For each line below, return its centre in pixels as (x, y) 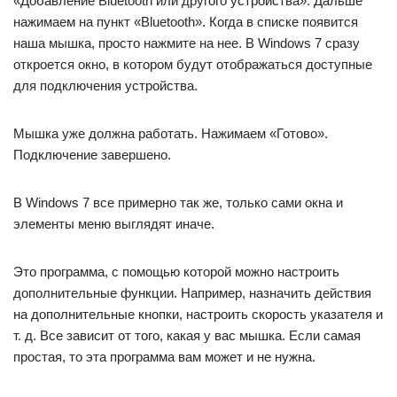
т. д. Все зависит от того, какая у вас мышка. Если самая (187, 336)
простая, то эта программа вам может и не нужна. (164, 357)
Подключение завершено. (92, 155)
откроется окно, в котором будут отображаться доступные (193, 65)
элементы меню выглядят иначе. (114, 224)
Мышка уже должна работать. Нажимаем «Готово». (171, 134)
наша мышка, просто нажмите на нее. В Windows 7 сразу (187, 43)
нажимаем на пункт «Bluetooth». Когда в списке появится (186, 22)
